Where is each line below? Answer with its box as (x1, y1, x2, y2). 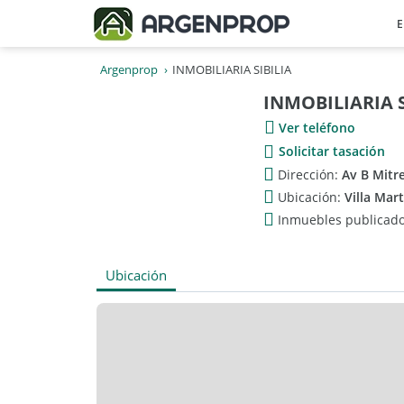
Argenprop (100, 61, 158, 78)
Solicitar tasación (279, 142, 385, 160)
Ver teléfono (279, 118, 355, 136)
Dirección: (278, 165, 342, 183)
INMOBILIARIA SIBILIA (172, 61, 291, 78)
